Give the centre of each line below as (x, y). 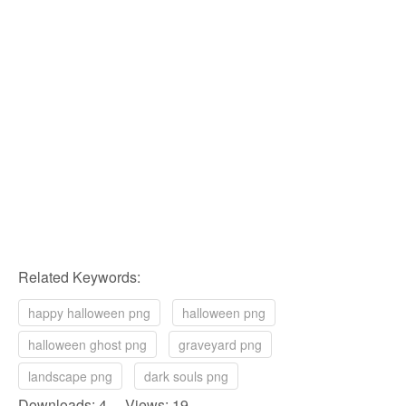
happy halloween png (89, 313)
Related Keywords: (79, 277)
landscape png (70, 377)
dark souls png (186, 377)
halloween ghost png (87, 345)
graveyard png (220, 345)
